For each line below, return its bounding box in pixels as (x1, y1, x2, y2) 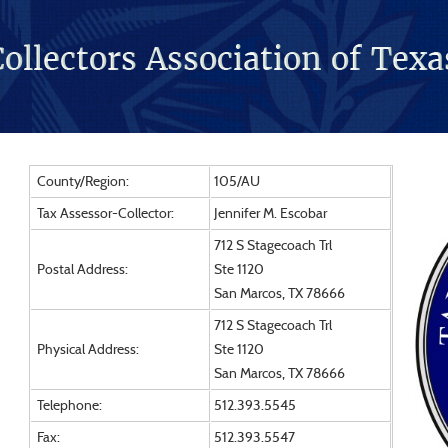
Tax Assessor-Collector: (33, 207, 174, 221)
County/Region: (33, 175, 129, 189)
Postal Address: (33, 263, 128, 277)
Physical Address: (33, 343, 139, 357)
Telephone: (33, 399, 102, 413)
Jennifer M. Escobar (213, 207, 327, 221)
